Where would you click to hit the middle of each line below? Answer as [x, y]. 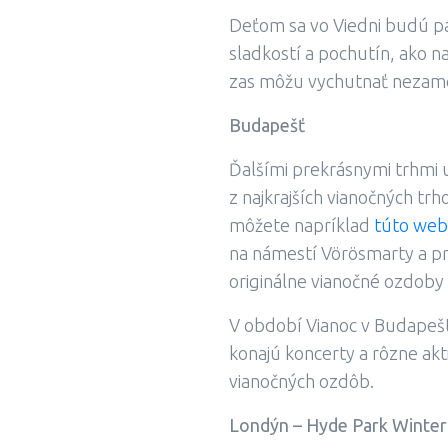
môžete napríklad [301, 225]
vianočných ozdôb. [301, 381]
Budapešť [267, 125]
